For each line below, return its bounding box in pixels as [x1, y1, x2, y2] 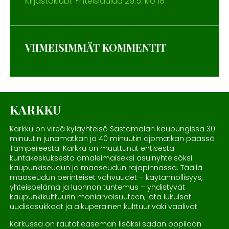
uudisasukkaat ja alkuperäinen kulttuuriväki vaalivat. [9, 201, 199, 212]
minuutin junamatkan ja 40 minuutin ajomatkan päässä [9, 133, 215, 144]
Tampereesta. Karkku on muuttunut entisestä [9, 143, 174, 154]
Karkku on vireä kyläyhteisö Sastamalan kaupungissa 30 [9, 124, 215, 134]
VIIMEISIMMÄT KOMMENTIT [25, 40, 166, 55]
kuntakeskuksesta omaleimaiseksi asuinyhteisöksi [9, 153, 192, 164]
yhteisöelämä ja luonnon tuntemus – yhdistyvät [9, 182, 185, 193]
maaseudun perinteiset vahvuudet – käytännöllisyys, [9, 172, 202, 183]
